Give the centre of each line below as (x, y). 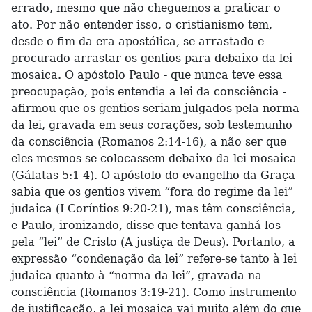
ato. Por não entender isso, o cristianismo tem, (142, 25)
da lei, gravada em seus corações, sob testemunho (152, 125)
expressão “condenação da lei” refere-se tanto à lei (154, 259)
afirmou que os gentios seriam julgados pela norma (155, 108)
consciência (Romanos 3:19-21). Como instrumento (154, 292)
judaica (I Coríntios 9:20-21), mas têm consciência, (153, 209)
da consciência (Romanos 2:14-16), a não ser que (149, 142)
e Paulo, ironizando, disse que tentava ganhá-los (146, 225)
